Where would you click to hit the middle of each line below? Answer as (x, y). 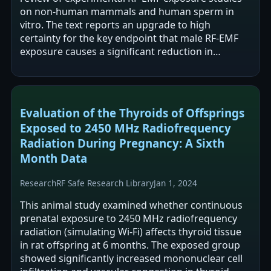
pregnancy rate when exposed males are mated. (130, 64)
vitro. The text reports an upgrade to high (115, 24)
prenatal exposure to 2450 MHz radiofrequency (129, 219)
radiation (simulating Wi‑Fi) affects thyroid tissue (131, 232)
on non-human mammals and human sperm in (127, 11)
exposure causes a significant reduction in (116, 51)
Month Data (54, 158)
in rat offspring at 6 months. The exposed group (130, 245)
